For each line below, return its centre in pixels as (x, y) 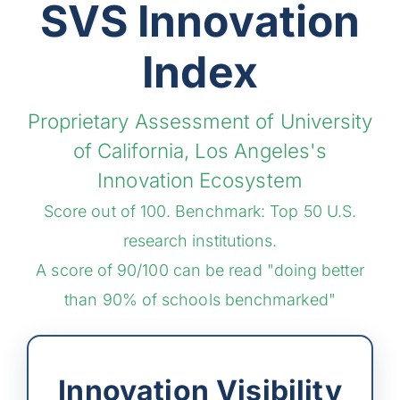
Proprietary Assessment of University (200, 121)
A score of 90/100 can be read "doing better (200, 270)
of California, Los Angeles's (200, 150)
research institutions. (200, 240)
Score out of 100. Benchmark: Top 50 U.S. (200, 211)
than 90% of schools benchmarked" (200, 299)
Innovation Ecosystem (200, 179)
